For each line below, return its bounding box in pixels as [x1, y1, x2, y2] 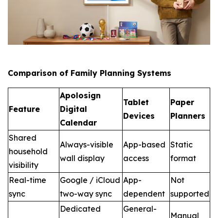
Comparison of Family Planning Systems [8, 68, 171, 78]
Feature [9, 104, 40, 114]
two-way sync [60, 189, 112, 199]
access [123, 153, 149, 163]
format [170, 153, 196, 163]
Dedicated [60, 204, 101, 214]
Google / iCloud [60, 175, 120, 185]
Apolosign [60, 91, 101, 101]
